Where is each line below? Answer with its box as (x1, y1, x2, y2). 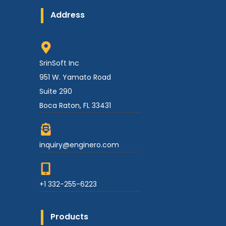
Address (50, 9, 85, 21)
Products (50, 211, 88, 222)
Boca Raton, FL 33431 (39, 100, 111, 110)
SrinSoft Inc (39, 58, 79, 68)
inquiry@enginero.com (39, 140, 119, 150)
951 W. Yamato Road (39, 72, 111, 82)
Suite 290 (39, 86, 72, 96)
